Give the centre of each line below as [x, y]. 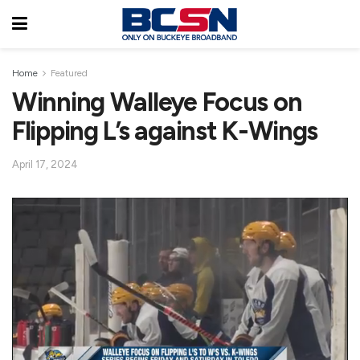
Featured [69, 73]
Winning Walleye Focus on [157, 102]
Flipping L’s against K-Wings [165, 131]
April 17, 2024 [45, 164]
